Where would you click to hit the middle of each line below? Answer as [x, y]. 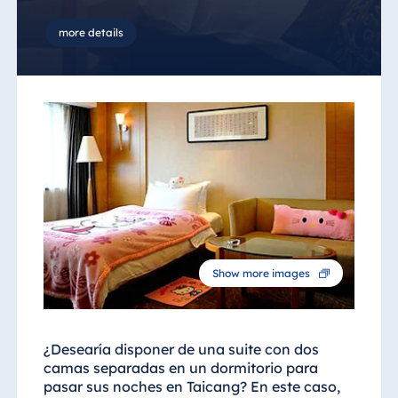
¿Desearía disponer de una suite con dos [181, 350]
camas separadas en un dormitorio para [180, 368]
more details [91, 32]
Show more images [261, 273]
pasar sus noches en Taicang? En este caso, [191, 387]
